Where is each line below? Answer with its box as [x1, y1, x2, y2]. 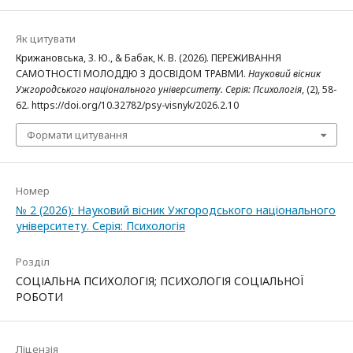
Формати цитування [27, 127, 128, 142]
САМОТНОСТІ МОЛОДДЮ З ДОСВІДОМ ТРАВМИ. [16, 66, 248, 80]
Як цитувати [16, 31, 76, 46]
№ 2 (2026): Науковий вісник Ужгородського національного [16, 202, 336, 217]
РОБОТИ [16, 288, 63, 304]
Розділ [16, 254, 50, 269]
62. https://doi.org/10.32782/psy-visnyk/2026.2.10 [16, 98, 239, 112]
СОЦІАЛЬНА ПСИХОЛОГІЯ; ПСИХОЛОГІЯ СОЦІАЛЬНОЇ [16, 273, 304, 288]
